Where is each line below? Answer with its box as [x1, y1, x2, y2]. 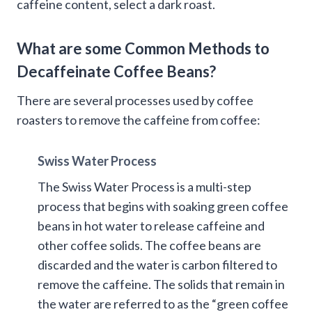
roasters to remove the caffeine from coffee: [17, 111, 260, 127]
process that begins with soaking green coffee [38, 198, 288, 214]
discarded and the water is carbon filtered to [38, 256, 277, 272]
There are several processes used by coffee [17, 92, 253, 108]
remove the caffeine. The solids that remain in [38, 276, 285, 292]
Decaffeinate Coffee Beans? [17, 61, 216, 81]
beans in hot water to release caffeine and [38, 217, 265, 233]
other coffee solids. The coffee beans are [38, 237, 261, 253]
